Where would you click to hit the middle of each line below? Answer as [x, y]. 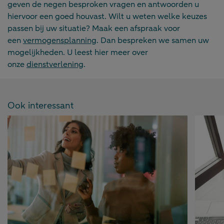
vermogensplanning [60, 41]
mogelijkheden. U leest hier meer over [78, 53]
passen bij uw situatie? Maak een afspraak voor [94, 29]
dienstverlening [55, 65]
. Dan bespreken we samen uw [153, 41]
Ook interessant [40, 106]
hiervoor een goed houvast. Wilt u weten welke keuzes [107, 17]
